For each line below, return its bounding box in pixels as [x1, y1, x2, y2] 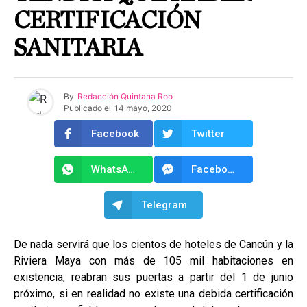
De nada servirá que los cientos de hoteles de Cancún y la [14, 238, 293, 251]
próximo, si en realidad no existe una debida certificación [14, 287, 293, 300]
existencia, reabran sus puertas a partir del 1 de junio [14, 271, 293, 284]
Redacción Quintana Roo [77, 90, 173, 101]
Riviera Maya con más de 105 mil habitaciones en [14, 254, 293, 267]
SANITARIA [14, 36, 142, 60]
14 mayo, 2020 [114, 102, 172, 113]
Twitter [191, 127, 225, 140]
